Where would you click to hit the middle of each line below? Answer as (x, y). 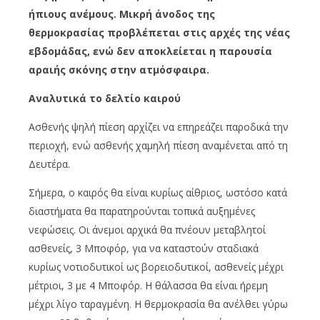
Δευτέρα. (49, 164)
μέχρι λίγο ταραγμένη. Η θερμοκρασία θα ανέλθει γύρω (158, 304)
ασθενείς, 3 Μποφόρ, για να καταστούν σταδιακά (144, 248)
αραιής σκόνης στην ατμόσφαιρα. (119, 69)
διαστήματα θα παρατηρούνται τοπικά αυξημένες (142, 211)
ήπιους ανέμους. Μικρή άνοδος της (122, 14)
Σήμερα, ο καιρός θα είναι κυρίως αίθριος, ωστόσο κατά (158, 192)
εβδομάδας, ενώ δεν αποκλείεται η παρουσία (150, 51)
